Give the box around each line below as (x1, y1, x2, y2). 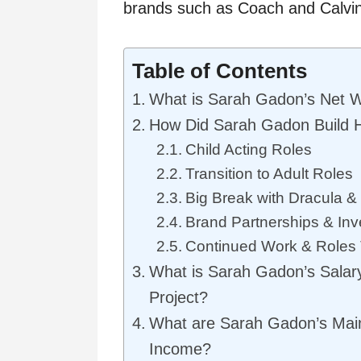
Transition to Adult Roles (185, 165, 353, 183)
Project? (149, 288, 208, 307)
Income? (149, 340, 211, 359)
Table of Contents (132, 59, 307, 84)
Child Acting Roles (185, 141, 312, 159)
